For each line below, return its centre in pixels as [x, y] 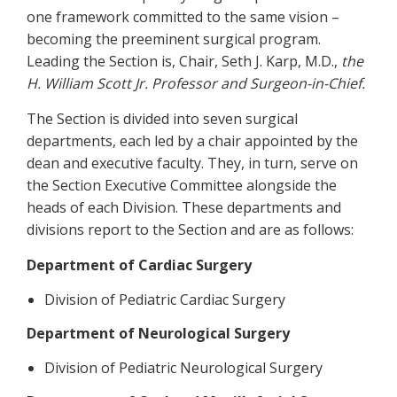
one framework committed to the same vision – [183, 16]
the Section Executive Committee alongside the [182, 185]
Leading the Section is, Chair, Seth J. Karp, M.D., [184, 61]
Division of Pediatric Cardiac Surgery [165, 299]
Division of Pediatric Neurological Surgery [183, 367]
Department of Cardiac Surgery [139, 265]
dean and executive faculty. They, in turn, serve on [192, 163]
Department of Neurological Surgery [158, 333]
